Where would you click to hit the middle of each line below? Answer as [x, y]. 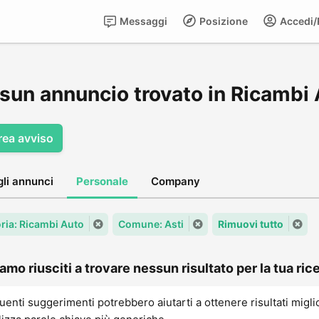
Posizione [223, 21]
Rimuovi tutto [251, 224]
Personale [102, 181]
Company [176, 181]
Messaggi [142, 21]
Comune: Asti [151, 224]
